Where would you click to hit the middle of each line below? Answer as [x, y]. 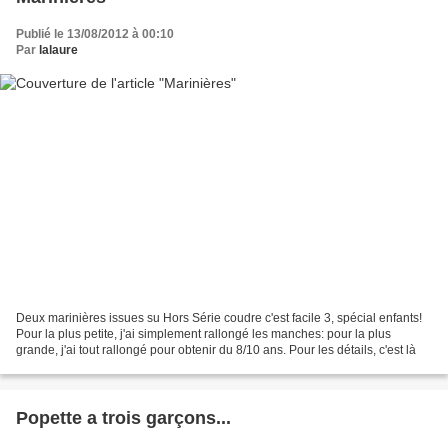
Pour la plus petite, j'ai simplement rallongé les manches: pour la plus [203, 333]
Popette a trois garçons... [123, 417]
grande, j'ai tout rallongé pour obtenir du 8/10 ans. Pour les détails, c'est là [216, 349]
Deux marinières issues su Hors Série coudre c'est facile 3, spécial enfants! [219, 317]
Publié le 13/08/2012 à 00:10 [95, 34]
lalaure [58, 50]
